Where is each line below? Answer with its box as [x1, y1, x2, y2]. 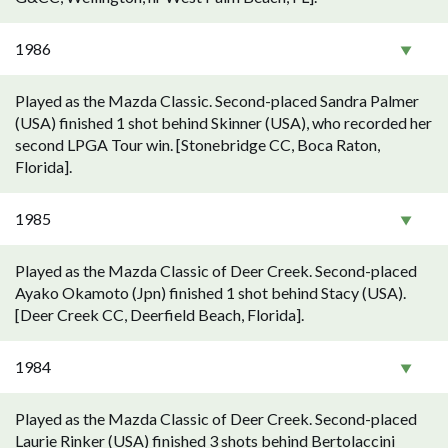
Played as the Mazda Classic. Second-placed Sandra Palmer [15, 91, 419, 110]
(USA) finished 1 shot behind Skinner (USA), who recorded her [15, 113, 432, 132]
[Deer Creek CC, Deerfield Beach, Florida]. [15, 305, 304, 324]
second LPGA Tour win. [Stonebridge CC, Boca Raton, [15, 135, 380, 154]
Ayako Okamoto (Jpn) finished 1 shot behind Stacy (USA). [15, 283, 406, 302]
